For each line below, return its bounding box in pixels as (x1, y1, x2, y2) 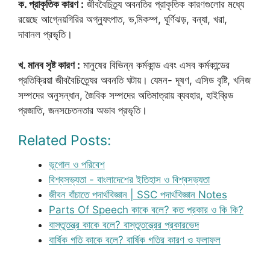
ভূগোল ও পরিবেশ (49, 159, 105, 171)
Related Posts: (18, 132, 111, 149)
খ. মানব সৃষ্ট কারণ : (18, 58, 80, 71)
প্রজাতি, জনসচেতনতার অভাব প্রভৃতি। (18, 104, 147, 116)
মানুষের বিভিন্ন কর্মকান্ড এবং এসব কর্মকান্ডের (80, 58, 230, 71)
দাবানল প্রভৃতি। (18, 28, 72, 40)
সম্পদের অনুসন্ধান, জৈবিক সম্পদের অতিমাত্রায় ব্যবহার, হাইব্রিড (18, 89, 233, 101)
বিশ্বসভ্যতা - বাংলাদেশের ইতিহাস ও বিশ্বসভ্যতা (49, 174, 210, 186)
